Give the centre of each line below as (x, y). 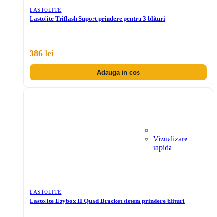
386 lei (42, 54)
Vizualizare (170, 139)
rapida (163, 148)
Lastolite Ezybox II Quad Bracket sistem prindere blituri (107, 201)
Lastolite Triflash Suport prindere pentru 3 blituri (97, 18)
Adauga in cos (118, 73)
